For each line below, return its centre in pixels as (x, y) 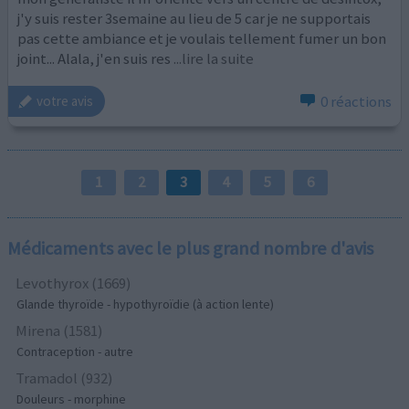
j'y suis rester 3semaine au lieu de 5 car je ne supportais (194, 19)
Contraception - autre (75, 352)
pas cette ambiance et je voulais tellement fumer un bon (202, 39)
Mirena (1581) (60, 331)
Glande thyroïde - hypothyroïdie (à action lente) (146, 304)
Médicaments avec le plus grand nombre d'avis (191, 249)
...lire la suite (214, 59)
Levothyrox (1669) (74, 283)
